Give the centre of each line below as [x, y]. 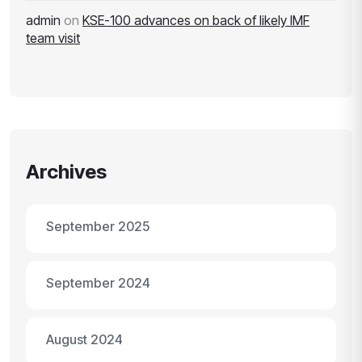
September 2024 [98, 283]
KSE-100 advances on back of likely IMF [196, 20]
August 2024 [84, 339]
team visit [53, 38]
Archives [66, 172]
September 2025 [98, 226]
